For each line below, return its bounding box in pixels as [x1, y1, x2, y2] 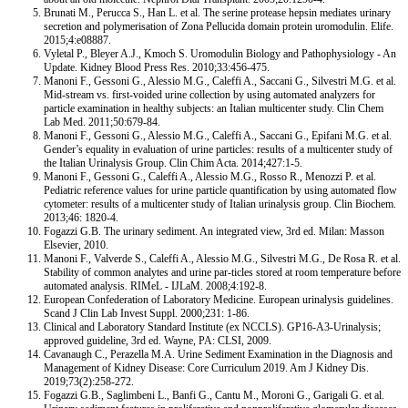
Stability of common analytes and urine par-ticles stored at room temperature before [44, 265, 401, 279]
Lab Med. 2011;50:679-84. [44, 115, 160, 128]
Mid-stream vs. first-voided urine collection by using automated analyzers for [44, 87, 375, 101]
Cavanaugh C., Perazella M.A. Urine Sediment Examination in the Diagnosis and [44, 347, 393, 361]
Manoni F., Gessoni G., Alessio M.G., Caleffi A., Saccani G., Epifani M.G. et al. [44, 128, 392, 142]
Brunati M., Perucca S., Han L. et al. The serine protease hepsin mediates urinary [44, 5, 391, 19]
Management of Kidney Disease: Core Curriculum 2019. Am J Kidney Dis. [44, 361, 369, 374]
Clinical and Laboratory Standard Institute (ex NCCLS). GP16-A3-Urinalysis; [44, 320, 381, 333]
